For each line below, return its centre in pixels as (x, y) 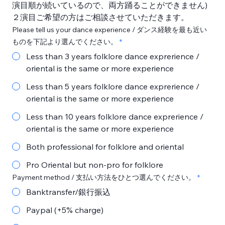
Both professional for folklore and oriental (105, 147)
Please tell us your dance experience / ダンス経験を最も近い (109, 30)
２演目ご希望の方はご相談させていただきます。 (100, 17)
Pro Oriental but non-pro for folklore (95, 165)
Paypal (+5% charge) (65, 210)
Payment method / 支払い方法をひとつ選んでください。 (104, 177)
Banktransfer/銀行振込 (68, 192)
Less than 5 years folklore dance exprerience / (113, 86)
